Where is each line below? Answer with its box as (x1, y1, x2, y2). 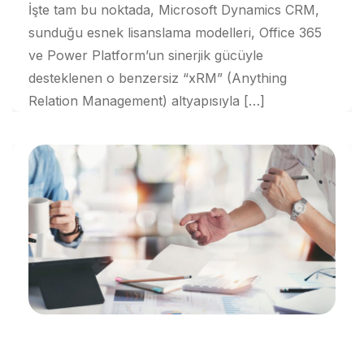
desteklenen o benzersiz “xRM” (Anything (28, 70, 287, 87)
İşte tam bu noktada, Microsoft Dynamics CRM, (28, 2, 319, 19)
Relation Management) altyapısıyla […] (28, 93, 265, 110)
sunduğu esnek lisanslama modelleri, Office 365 (28, 24, 322, 41)
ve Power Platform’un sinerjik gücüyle (28, 47, 263, 64)
